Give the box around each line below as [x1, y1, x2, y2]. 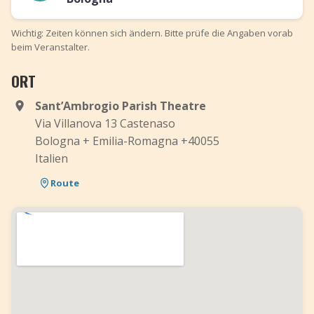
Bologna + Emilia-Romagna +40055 [35, 133, 219, 149]
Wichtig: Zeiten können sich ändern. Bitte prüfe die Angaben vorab [11, 27, 293, 39]
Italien [35, 151, 68, 166]
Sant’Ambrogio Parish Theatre [35, 98, 206, 114]
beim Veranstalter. [11, 41, 90, 53]
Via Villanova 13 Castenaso [35, 116, 175, 131]
